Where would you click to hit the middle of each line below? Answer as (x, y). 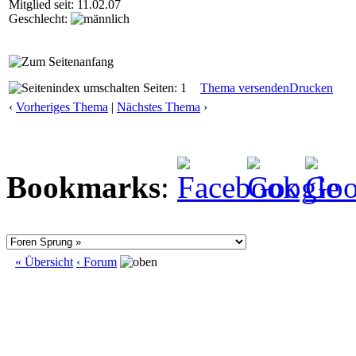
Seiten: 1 (163, 88)
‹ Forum (97, 262)
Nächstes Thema (159, 107)
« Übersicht (44, 262)
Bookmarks (83, 187)
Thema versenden (245, 88)
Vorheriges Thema (62, 107)
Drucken (311, 88)
